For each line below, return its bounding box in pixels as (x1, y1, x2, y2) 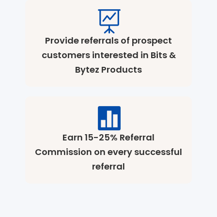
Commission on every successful (35, 146, 182, 158)
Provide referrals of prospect (45, 34, 172, 47)
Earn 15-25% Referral (62, 131, 155, 144)
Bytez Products (75, 63, 142, 76)
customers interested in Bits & (41, 49, 176, 62)
